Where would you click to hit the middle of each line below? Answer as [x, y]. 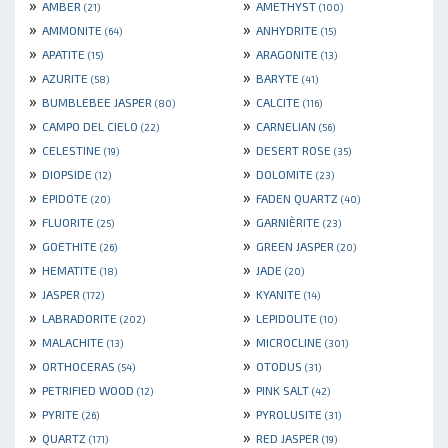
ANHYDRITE [288, 30]
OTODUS [280, 366]
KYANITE [280, 294]
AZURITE [66, 78]
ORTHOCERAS [80, 366]
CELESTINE [73, 150]
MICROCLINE [290, 342]
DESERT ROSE [295, 150]
